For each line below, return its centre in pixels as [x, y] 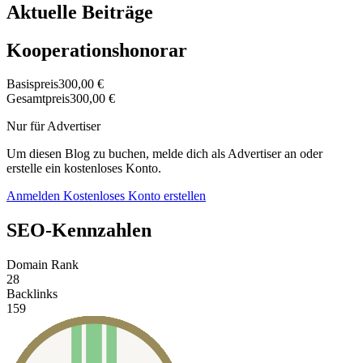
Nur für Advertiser [53, 126]
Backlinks [32, 294]
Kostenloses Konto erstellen [135, 196]
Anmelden [35, 196]
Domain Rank [43, 265]
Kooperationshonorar [97, 50]
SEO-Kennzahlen [79, 231]
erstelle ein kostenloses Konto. [84, 169]
